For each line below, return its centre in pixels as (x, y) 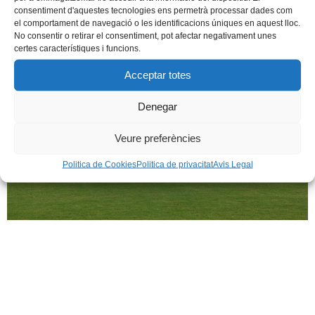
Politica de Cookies (99, 164)
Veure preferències (157, 138)
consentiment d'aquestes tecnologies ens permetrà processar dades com (153, 10)
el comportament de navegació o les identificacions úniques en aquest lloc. (157, 22)
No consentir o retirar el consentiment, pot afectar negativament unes (145, 35)
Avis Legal (233, 164)
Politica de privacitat (174, 164)
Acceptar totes (157, 75)
